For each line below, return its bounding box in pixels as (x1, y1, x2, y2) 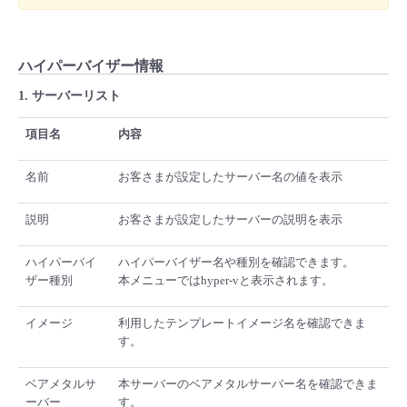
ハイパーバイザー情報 (18, 58, 164, 74)
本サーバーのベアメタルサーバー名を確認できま (118, 377, 378, 392)
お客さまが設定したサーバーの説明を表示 (118, 213, 342, 227)
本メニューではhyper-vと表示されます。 (118, 273, 333, 288)
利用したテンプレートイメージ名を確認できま (118, 316, 366, 331)
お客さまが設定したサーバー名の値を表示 (118, 170, 342, 184)
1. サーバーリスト (18, 89, 121, 104)
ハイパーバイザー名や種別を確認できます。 (118, 255, 354, 270)
